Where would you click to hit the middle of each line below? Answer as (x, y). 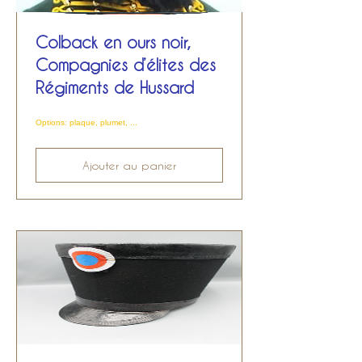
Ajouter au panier (129, 165)
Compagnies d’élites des (126, 65)
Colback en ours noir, (113, 42)
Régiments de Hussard (115, 87)
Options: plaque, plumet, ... (86, 122)
